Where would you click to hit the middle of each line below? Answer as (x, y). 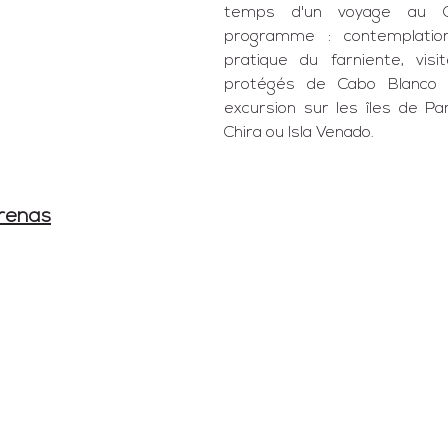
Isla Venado (329, 133)
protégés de (281, 85)
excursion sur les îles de (325, 109)
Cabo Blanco (388, 85)
